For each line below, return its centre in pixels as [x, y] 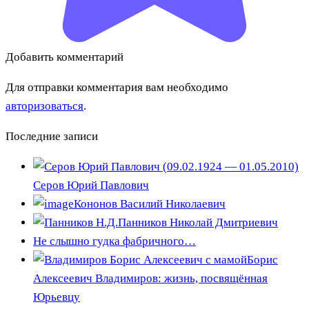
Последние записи [52, 136]
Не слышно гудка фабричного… [114, 241]
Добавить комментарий [64, 57]
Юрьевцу [57, 297]
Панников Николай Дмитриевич [198, 222]
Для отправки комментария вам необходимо [117, 87]
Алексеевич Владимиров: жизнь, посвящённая [150, 278]
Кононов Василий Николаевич [150, 203]
